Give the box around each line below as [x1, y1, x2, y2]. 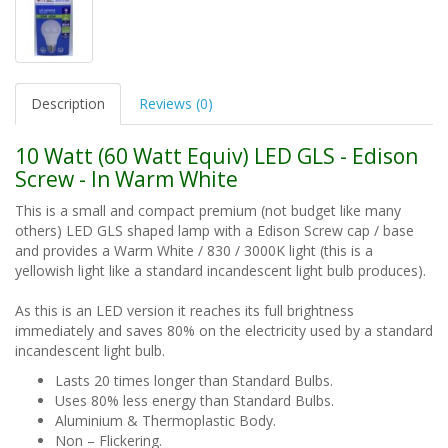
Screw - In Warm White [15, 164, 238, 193]
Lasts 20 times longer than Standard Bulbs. [55, 370, 333, 390]
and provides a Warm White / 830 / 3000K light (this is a [15, 240, 373, 260]
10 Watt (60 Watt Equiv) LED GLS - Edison [15, 141, 418, 170]
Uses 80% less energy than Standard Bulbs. [55, 390, 334, 410]
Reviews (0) [139, 93, 213, 113]
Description [31, 93, 105, 113]
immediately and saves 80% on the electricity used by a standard [15, 320, 433, 340]
